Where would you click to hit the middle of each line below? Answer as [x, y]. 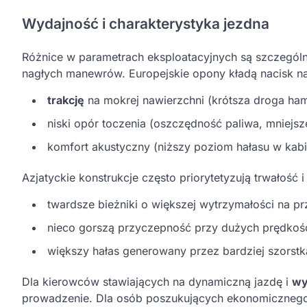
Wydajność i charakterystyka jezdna [146, 23]
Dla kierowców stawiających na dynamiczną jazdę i [157, 281]
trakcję [66, 100]
